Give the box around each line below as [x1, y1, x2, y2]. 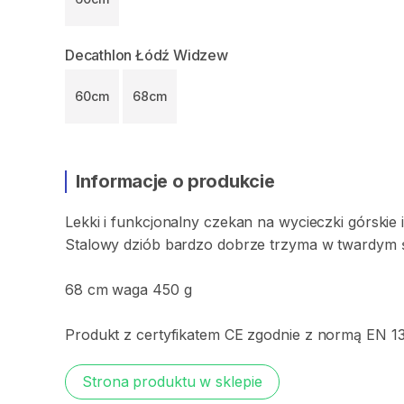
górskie [347, 213, 398, 231]
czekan [203, 213, 253, 231]
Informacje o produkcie [76, 170, 275, 192]
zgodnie [247, 326, 300, 344]
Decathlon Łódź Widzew [65, 46, 228, 64]
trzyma [270, 235, 317, 253]
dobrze [216, 235, 266, 253]
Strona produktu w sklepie [82, 372, 262, 390]
